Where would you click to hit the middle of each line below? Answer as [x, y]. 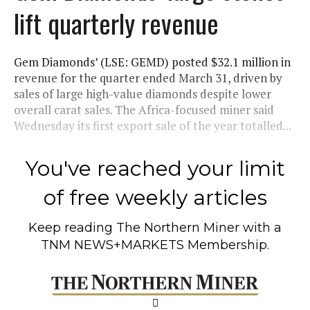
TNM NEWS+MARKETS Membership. [155, 245]
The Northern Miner [178, 227]
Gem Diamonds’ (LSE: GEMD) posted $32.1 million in [152, 62]
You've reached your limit [155, 168]
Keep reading [72, 227]
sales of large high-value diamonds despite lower [143, 93]
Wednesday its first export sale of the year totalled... [153, 125]
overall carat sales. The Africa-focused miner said [144, 109]
